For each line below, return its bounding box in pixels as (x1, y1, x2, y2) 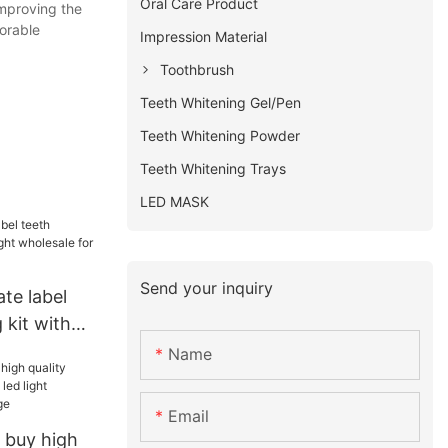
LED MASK (140, 192, 210, 210)
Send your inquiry (140, 277, 274, 298)
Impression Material (140, 27, 268, 45)
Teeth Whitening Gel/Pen (140, 93, 302, 111)
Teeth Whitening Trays (140, 159, 287, 177)
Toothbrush (160, 60, 235, 78)
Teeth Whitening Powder (140, 126, 301, 144)
